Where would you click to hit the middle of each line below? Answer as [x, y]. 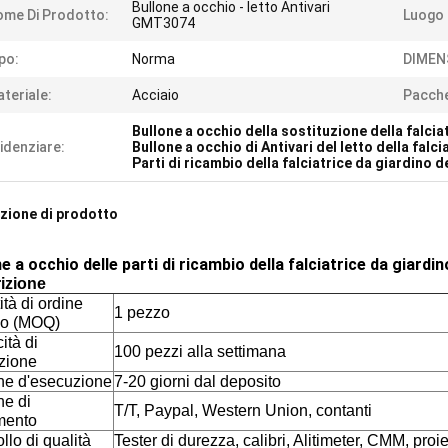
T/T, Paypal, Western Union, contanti [243, 410]
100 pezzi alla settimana [200, 351]
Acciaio [155, 95]
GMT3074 [163, 23]
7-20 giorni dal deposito [197, 381]
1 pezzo [142, 312]
